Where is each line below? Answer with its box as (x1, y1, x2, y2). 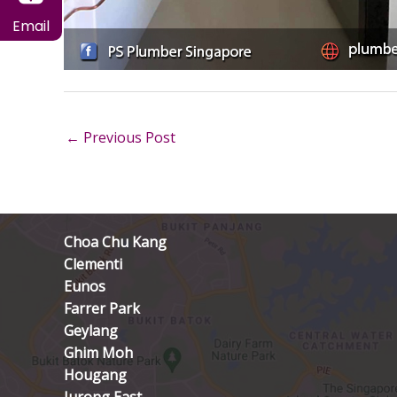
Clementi (64, 254, 122, 275)
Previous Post (80, 128, 175, 147)
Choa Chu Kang (64, 232, 167, 253)
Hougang (64, 365, 127, 385)
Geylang (64, 321, 118, 341)
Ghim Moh (64, 343, 133, 363)
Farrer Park (64, 299, 140, 319)
